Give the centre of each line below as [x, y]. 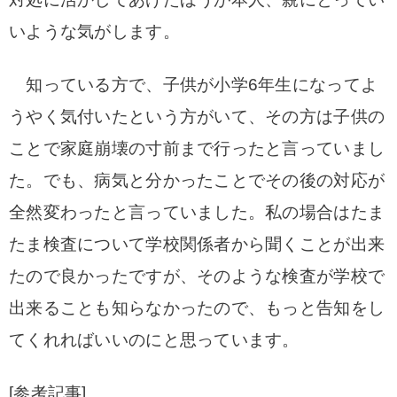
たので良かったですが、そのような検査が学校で [197, 276]
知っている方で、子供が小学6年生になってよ [194, 85]
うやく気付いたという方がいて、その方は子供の [197, 117]
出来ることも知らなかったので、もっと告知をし [197, 308]
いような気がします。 [94, 31]
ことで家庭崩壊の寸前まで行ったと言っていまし [197, 148]
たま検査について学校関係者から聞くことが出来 [197, 244]
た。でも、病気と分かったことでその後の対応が [197, 180]
